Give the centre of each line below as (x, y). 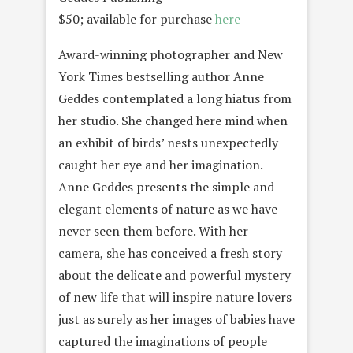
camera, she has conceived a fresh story (170, 253)
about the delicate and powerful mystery (175, 275)
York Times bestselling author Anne (161, 77)
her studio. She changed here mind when (173, 121)
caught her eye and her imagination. (160, 165)
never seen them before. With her (153, 231)
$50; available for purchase (137, 19)
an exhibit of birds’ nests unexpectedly (168, 143)
